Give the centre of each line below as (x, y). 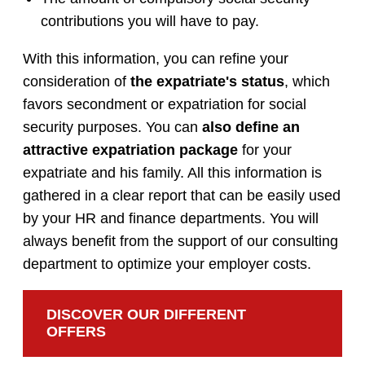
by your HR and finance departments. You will (171, 219)
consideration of (77, 82)
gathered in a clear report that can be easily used (182, 196)
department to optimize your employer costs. (167, 264)
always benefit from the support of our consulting (180, 242)
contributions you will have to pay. (150, 22)
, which (307, 82)
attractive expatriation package (130, 150)
